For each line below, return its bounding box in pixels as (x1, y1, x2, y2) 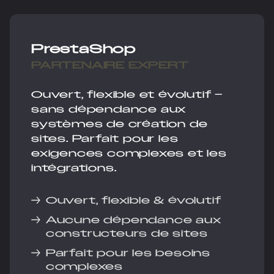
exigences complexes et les (31, 147, 227, 160)
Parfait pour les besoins (45, 246, 211, 260)
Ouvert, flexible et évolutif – (31, 88, 223, 102)
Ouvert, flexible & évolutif (45, 194, 221, 207)
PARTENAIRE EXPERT (31, 59, 189, 72)
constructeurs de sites (45, 227, 208, 240)
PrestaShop (31, 40, 136, 57)
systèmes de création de (31, 117, 208, 131)
